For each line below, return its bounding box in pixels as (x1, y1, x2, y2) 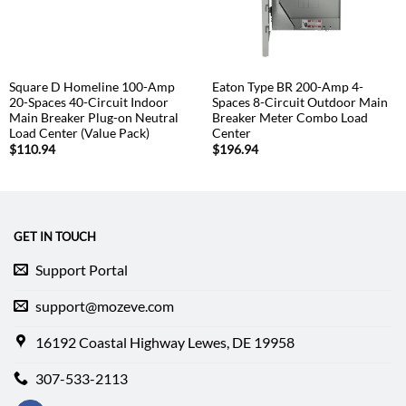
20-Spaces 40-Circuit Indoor (8, 94, 169, 110)
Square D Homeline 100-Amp (8, 79, 175, 94)
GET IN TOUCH (14, 228, 96, 244)
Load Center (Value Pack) (8, 125, 150, 140)
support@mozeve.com (35, 297, 174, 315)
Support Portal (35, 261, 128, 279)
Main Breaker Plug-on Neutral (8, 110, 179, 125)
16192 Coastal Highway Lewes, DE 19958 (35, 333, 295, 352)
